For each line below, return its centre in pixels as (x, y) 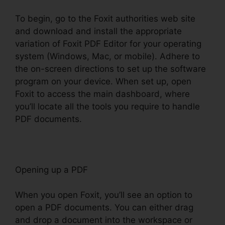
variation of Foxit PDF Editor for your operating (108, 43)
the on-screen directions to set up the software (110, 69)
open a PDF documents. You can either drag (104, 208)
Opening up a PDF (51, 170)
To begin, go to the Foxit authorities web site (105, 18)
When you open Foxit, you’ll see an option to (104, 195)
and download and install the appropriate (98, 31)
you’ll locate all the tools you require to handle (107, 106)
